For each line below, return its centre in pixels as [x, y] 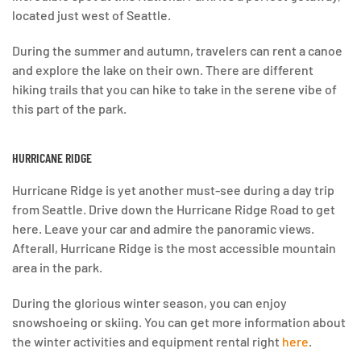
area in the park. [57, 268]
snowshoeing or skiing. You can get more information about [179, 322]
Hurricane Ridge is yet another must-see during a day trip [173, 190]
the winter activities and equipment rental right [146, 342]
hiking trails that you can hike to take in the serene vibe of [174, 89]
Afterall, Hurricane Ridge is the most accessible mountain [174, 248]
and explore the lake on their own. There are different [163, 70]
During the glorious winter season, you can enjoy [149, 303]
